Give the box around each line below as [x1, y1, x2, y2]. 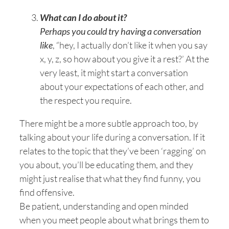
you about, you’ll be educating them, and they [19, 159, 193, 170]
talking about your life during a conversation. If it [19, 131, 205, 143]
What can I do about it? [40, 12, 127, 23]
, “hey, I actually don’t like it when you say [53, 39, 208, 51]
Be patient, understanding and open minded [19, 200, 189, 212]
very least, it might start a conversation [40, 67, 188, 78]
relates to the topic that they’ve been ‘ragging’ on [19, 145, 206, 156]
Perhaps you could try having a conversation [40, 26, 201, 37]
